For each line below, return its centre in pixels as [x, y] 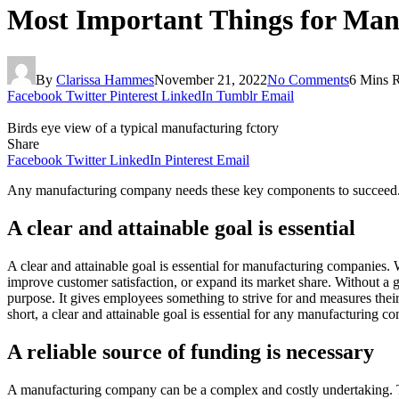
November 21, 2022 [211, 79]
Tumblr [237, 95]
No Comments [308, 79]
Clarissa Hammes [105, 79]
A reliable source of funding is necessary [191, 351]
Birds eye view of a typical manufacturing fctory [143, 127]
